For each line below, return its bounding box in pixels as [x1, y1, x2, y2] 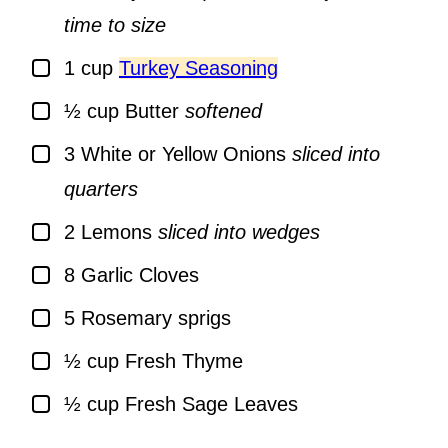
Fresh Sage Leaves [125, 393, 298, 416]
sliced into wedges [158, 221, 320, 244]
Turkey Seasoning [119, 57, 278, 80]
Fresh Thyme [125, 350, 243, 373]
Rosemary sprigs [81, 307, 231, 330]
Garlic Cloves [81, 264, 199, 287]
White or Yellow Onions [81, 143, 286, 166]
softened [185, 100, 262, 123]
